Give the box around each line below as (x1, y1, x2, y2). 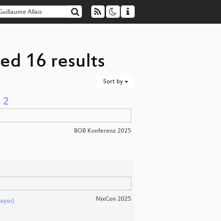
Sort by (103, 78, 124, 85)
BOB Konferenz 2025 (74, 128, 131, 135)
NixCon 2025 (96, 196, 131, 203)
